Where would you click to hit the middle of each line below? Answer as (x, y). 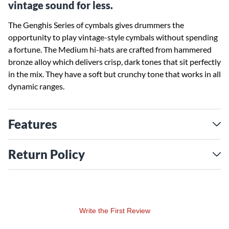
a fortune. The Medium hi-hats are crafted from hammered (110, 49)
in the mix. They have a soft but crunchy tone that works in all (114, 74)
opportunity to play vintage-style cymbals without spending (113, 37)
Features (33, 124)
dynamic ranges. (36, 86)
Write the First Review (114, 211)
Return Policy (47, 154)
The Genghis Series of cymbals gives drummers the (96, 25)
